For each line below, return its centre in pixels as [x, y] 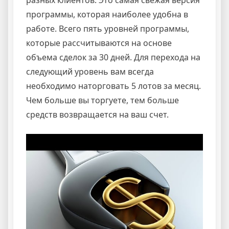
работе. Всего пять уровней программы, [108, 29]
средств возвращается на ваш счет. [97, 115]
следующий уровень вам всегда [90, 72]
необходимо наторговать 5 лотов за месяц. [113, 86]
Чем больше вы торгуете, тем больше [102, 100]
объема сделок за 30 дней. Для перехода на [113, 58]
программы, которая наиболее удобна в [107, 15]
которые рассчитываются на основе [99, 43]
